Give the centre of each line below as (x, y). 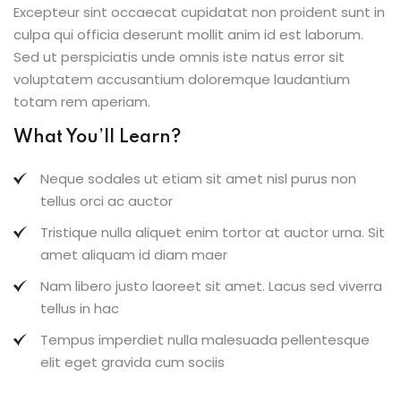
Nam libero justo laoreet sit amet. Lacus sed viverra (211, 286)
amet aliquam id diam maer (134, 255)
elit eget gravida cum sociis (132, 362)
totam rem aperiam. (82, 102)
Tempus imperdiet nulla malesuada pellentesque (205, 340)
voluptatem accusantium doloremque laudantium (182, 79)
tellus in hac (80, 308)
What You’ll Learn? (97, 138)
